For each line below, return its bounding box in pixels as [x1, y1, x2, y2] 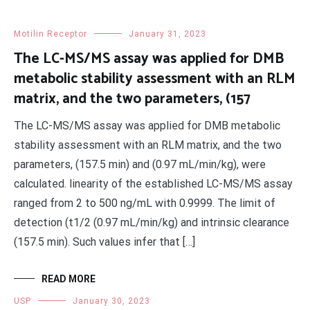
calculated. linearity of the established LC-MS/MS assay [14, 177, 293, 190]
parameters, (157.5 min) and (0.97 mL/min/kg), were [14, 158, 266, 171]
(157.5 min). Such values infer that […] [14, 235, 195, 248]
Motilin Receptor [14, 29, 87, 39]
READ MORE [42, 273, 95, 284]
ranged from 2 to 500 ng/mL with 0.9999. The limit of [14, 197, 275, 210]
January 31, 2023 [129, 29, 206, 39]
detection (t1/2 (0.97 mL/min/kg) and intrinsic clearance [14, 216, 289, 229]
